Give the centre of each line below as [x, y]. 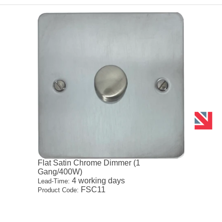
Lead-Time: [54, 181]
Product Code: [58, 190]
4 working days [98, 181]
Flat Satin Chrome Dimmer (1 [89, 163]
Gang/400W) [60, 172]
